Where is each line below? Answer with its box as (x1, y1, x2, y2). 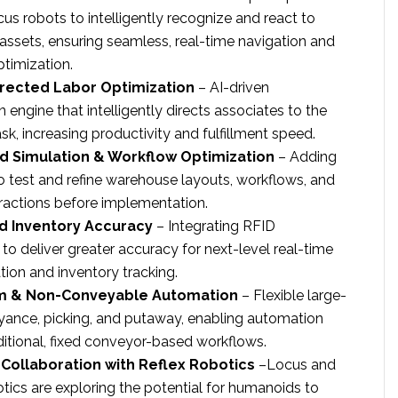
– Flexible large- (238, 287, 346, 305)
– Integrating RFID (153, 218, 275, 235)
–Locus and (255, 356, 336, 374)
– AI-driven (195, 79, 269, 97)
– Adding (275, 148, 337, 166)
